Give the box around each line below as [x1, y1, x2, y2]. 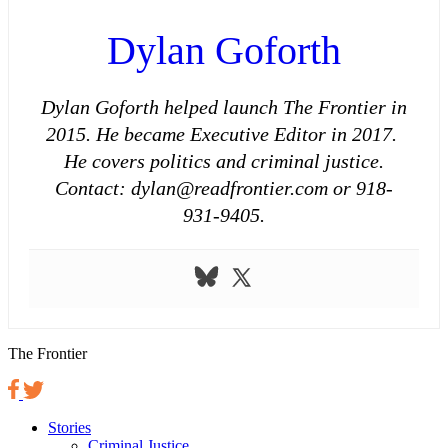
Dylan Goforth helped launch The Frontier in [41, 95, 407, 118]
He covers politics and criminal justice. [64, 149, 384, 172]
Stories [48, 418, 91, 436]
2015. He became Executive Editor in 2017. [46, 122, 402, 145]
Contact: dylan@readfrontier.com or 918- [55, 176, 393, 199]
